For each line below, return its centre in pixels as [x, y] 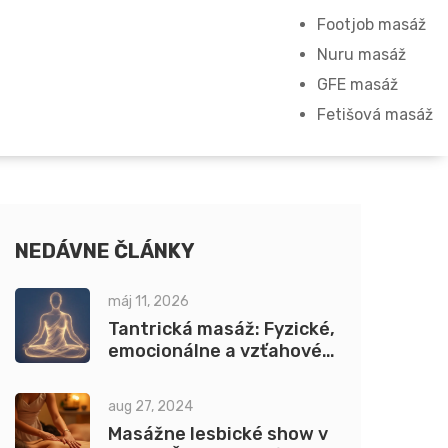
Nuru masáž [361, 54]
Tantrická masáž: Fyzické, [221, 329]
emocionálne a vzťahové [215, 351]
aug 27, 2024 [150, 406]
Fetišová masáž [375, 114]
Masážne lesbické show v [218, 434]
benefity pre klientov [200, 373]
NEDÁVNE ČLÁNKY [105, 251]
